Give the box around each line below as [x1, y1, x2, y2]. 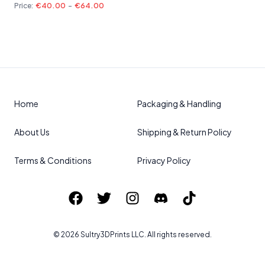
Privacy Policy [137, 155, 191, 166]
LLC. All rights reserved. [130, 230, 212, 239]
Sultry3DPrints [80, 230, 130, 239]
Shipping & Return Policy [137, 127, 232, 137]
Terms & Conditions [14, 155, 92, 166]
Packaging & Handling [137, 98, 221, 109]
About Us [14, 127, 50, 137]
